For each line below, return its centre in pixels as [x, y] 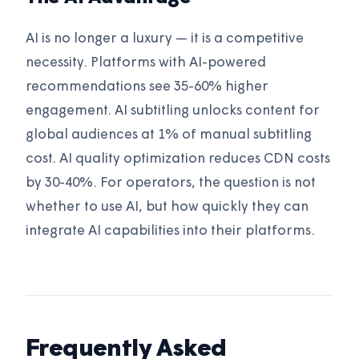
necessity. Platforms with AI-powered [146, 63]
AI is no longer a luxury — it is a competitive [165, 39]
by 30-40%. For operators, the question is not [171, 184]
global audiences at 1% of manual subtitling [169, 135]
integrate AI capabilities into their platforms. [170, 232]
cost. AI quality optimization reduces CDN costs [178, 159]
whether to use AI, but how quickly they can [167, 208]
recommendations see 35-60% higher [147, 87]
